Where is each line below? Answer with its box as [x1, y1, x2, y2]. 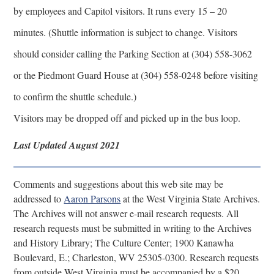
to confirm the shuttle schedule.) [13, 89, 137, 103]
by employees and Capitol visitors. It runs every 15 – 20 [13, 4, 228, 17]
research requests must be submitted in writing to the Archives [13, 221, 252, 234]
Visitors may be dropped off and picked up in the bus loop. [13, 111, 241, 124]
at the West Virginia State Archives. [120, 191, 261, 205]
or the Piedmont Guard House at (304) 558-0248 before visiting [13, 68, 259, 81]
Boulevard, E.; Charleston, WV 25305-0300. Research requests [13, 250, 259, 264]
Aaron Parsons [64, 191, 121, 205]
